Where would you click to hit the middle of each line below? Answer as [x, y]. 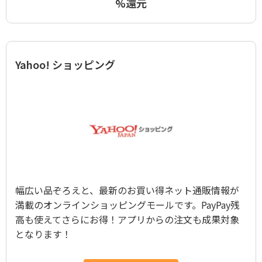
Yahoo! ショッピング [65, 64]
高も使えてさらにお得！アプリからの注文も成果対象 [127, 219]
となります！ [43, 234]
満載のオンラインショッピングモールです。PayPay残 [127, 205]
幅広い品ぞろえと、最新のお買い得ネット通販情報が [127, 190]
